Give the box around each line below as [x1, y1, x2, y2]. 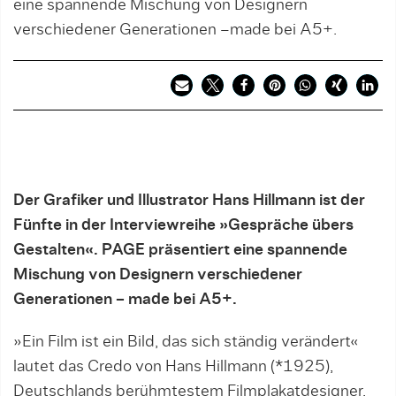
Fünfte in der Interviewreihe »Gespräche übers [13, 217, 354, 233]
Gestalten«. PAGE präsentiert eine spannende [13, 242, 347, 258]
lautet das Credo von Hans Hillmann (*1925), [13, 359, 333, 375]
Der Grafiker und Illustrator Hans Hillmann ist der [13, 193, 365, 209]
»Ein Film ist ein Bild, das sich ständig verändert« [13, 334, 359, 350]
